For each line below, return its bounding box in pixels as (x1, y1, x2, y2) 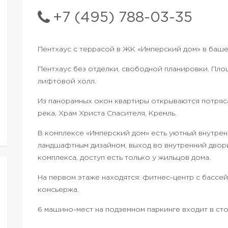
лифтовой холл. (38, 78, 96, 84)
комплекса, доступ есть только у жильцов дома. (38, 155, 211, 161)
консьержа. (38, 187, 79, 193)
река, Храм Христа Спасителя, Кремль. (38, 110, 177, 117)
